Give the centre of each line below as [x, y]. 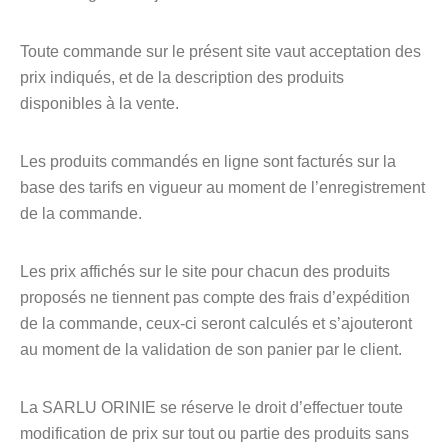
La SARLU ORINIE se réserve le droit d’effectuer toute [211, 407]
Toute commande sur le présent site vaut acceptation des [220, 51]
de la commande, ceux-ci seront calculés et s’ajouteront [216, 323]
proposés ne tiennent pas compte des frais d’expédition [215, 297]
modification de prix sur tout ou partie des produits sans [214, 433]
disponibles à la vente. [99, 103]
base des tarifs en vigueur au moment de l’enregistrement [222, 187]
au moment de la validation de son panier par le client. [211, 349]
